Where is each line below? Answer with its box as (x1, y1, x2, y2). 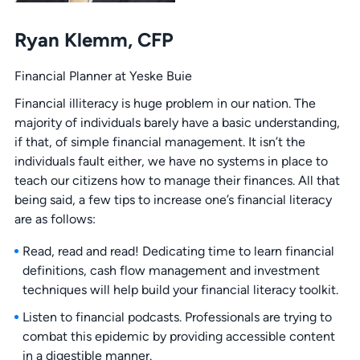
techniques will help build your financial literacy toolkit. (22, 282, 338, 298)
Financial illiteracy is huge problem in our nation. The (14, 96, 316, 112)
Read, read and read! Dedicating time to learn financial (22, 243, 334, 260)
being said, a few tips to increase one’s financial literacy (14, 192, 332, 208)
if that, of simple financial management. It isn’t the (14, 134, 305, 150)
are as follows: (14, 211, 96, 227)
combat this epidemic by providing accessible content (22, 329, 335, 345)
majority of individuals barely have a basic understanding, (14, 115, 340, 131)
